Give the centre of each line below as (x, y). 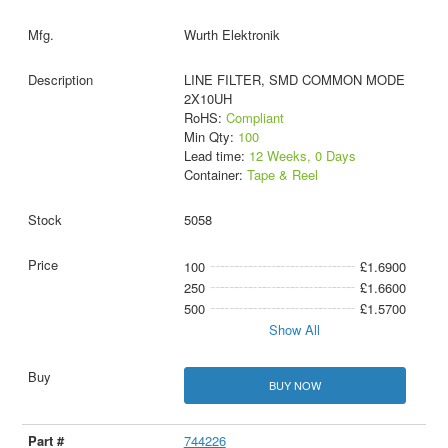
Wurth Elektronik (231, 34)
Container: (215, 174)
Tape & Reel (282, 174)
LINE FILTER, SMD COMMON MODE (294, 79)
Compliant (254, 117)
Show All (295, 329)
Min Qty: (210, 136)
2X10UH (207, 98)
